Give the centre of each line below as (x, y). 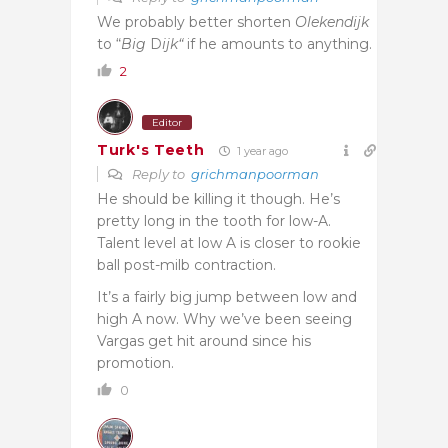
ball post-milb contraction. (186, 264)
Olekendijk (332, 21)
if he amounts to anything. (279, 43)
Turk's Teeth (151, 150)
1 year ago (261, 150)
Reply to (160, 173)
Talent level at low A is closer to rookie (229, 242)
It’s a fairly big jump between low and (227, 296)
